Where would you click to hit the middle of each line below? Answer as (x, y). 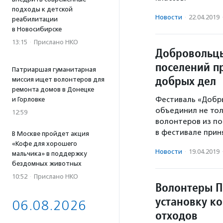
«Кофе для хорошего (45, 144)
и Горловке (28, 99)
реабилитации (35, 19)
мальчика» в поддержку (49, 154)
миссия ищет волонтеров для (58, 79)
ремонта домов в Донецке (53, 89)
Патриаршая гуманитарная (54, 69)
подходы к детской (42, 9)
